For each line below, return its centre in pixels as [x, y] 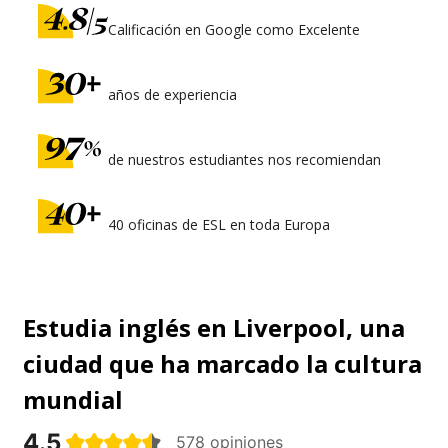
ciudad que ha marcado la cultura [222, 363]
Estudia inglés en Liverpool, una [214, 327]
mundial [73, 399]
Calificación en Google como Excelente [234, 29]
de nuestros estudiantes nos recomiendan [244, 159]
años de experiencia [172, 94]
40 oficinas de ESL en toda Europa [219, 224]
